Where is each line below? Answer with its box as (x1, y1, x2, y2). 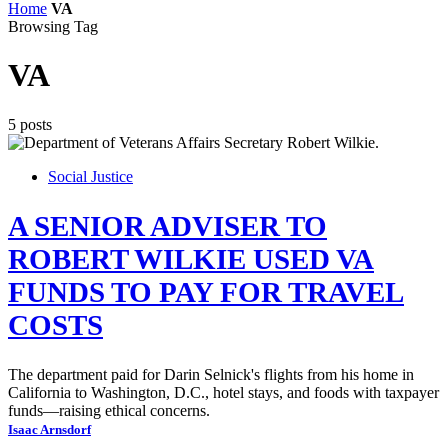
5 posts (8, 115, 52, 133)
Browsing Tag (8, 18, 98, 35)
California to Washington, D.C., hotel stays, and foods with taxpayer (8, 383, 439, 401)
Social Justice (48, 167, 133, 185)
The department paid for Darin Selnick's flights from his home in (8, 365, 414, 383)
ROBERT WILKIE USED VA (8, 242, 374, 275)
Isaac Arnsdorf (8, 422, 91, 437)
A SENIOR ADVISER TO (8, 209, 327, 242)
